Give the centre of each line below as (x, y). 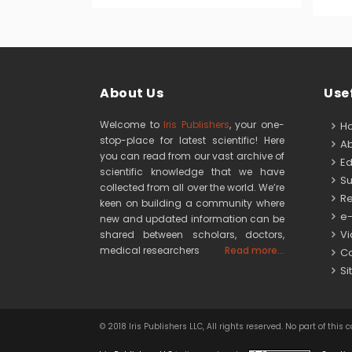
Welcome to (132, 125)
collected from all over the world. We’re (192, 187)
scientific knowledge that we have (192, 172)
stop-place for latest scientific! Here (192, 140)
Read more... (255, 250)
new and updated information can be (192, 219)
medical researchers (150, 250)
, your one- (257, 125)
